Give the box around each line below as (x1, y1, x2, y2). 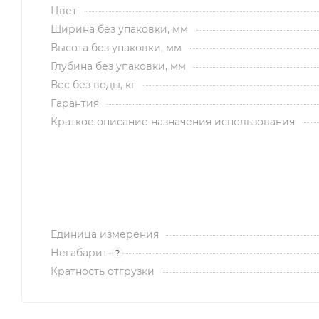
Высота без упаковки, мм (51, 41, 182, 54)
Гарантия (51, 96, 99, 110)
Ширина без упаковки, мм (51, 22, 188, 36)
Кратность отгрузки (51, 264, 155, 278)
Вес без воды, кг (51, 78, 136, 91)
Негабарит (51, 246, 108, 259)
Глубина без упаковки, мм (51, 59, 186, 73)
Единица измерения (51, 227, 159, 241)
